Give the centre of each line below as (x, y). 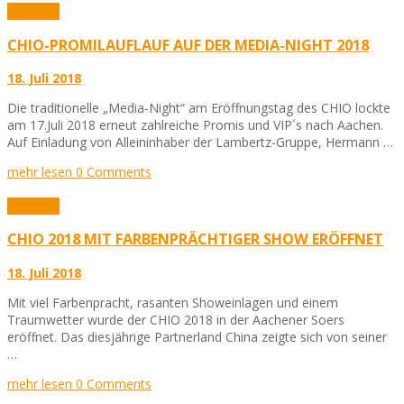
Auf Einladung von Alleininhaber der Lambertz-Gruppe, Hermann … (200, 142)
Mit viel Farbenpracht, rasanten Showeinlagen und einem (173, 302)
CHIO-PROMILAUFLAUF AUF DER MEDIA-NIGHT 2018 (188, 45)
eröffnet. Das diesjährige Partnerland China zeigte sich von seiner (197, 336)
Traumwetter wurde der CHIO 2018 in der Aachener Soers (176, 319)
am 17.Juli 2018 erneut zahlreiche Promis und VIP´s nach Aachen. (195, 125)
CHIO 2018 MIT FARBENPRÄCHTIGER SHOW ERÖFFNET (195, 239)
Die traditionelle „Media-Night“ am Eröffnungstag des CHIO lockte (199, 108)
